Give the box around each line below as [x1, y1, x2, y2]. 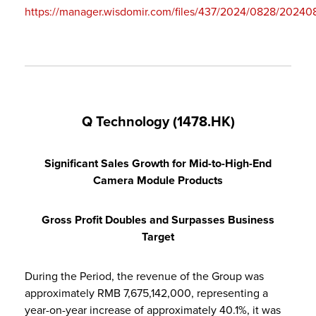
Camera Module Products [93, 173, 223, 188]
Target [142, 229, 174, 244]
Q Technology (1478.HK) [81, 113, 235, 130]
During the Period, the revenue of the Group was [25, 269, 264, 284]
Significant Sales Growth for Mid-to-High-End [44, 156, 272, 171]
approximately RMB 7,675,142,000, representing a [25, 286, 268, 300]
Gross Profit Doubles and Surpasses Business [42, 212, 274, 227]
